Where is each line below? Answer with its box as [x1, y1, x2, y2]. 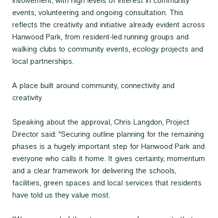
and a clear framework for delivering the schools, [12, 166, 176, 177]
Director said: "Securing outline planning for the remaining [12, 130, 204, 140]
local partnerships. [12, 57, 73, 67]
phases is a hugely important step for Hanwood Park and [12, 142, 204, 152]
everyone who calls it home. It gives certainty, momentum [12, 154, 205, 164]
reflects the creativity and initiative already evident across [12, 20, 205, 31]
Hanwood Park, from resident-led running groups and [12, 33, 188, 43]
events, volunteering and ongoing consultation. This [12, 8, 183, 18]
